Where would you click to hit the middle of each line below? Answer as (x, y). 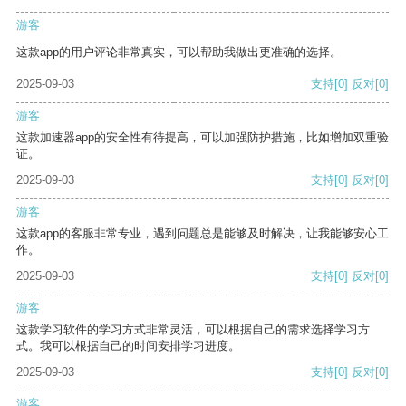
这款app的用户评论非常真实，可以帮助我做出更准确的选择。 (179, 53)
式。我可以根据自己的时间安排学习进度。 (128, 346)
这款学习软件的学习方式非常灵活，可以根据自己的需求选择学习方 (193, 330)
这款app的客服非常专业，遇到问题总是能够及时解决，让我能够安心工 (203, 234)
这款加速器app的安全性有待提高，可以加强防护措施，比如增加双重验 (203, 138)
